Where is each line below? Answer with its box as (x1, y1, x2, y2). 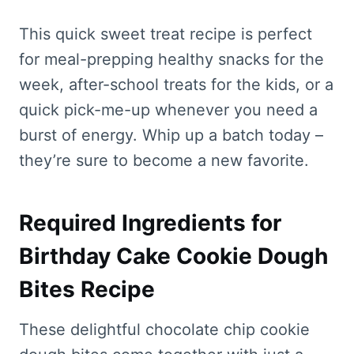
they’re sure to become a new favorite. (19, 150, 309, 170)
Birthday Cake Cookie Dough (19, 242, 328, 269)
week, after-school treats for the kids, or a (19, 74, 333, 94)
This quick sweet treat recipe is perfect (19, 24, 312, 43)
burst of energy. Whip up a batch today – (19, 125, 323, 145)
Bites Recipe (19, 275, 155, 303)
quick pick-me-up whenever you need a (19, 100, 318, 119)
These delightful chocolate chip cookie (19, 319, 310, 339)
